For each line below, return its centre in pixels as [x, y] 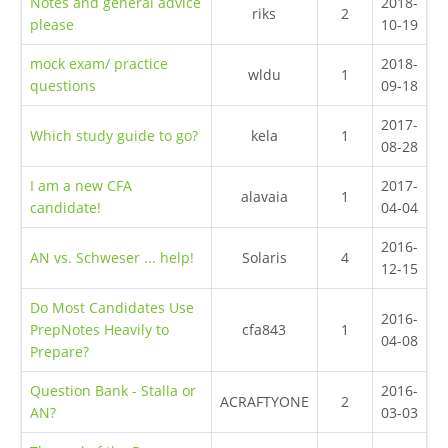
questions [62, 86]
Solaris [264, 258]
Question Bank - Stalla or [112, 391]
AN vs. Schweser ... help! [111, 258]
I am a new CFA [80, 186]
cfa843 [264, 330]
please [51, 25]
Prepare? [59, 352]
